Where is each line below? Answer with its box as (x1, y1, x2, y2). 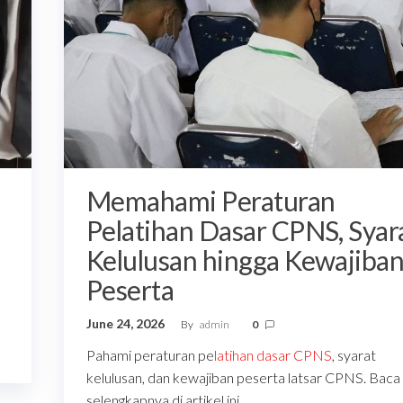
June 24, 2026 (85, 316, 167, 332)
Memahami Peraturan (85, 184, 336, 218)
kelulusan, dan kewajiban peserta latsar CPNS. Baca (85, 369, 400, 387)
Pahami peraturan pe (85, 346, 214, 364)
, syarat (331, 346, 376, 364)
